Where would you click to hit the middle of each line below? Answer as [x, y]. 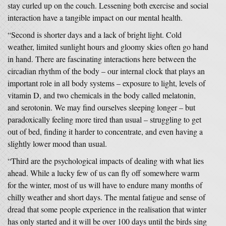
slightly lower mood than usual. [59, 144]
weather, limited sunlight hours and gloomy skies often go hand [108, 47]
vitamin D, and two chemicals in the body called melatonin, [102, 95]
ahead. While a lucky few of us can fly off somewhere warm [103, 173]
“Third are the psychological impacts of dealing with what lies [106, 161]
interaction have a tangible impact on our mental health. [97, 17]
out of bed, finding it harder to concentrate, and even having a [105, 131]
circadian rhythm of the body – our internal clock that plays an [106, 71]
